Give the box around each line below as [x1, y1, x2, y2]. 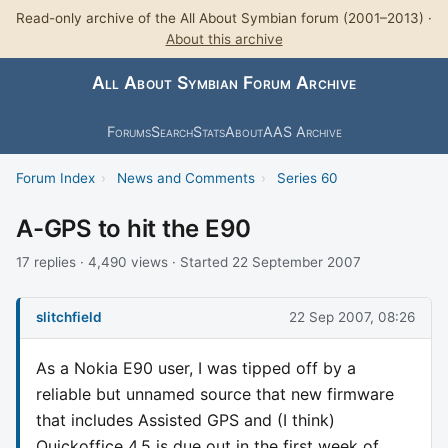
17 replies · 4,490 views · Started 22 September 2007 [16, 253, 361, 270]
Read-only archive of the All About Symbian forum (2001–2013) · [16, 10, 432, 26]
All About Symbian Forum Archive [91, 72, 357, 94]
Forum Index [16, 169, 95, 186]
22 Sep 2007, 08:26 [289, 309, 415, 326]
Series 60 [276, 169, 338, 186]
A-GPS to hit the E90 [16, 213, 252, 243]
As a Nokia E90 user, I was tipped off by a [36, 357, 356, 378]
